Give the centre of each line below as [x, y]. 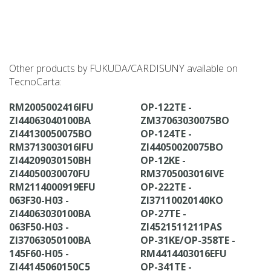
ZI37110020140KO [182, 200]
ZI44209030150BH [50, 160]
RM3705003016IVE [182, 174]
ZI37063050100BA [50, 240]
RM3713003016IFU [51, 147]
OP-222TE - [166, 187]
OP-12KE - [163, 160]
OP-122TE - [166, 107]
